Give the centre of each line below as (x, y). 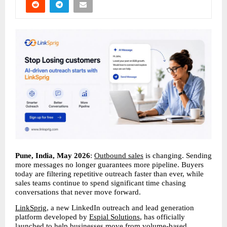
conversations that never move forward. (78, 192)
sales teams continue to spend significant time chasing (101, 183)
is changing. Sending (178, 155)
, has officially (162, 217)
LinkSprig (31, 208)
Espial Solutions (115, 217)
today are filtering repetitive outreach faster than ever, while (109, 174)
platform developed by (52, 217)
